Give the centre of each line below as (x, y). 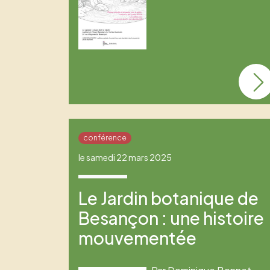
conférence (105, 137)
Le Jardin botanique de (168, 198)
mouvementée (137, 238)
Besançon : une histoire (171, 218)
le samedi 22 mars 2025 (125, 158)
